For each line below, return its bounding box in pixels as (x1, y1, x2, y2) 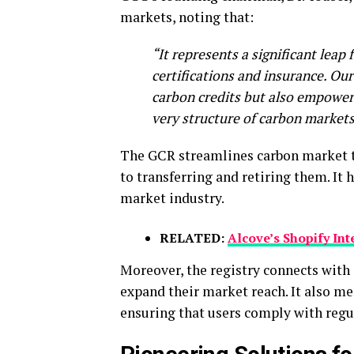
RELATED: (160, 229, 228, 247)
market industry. (120, 189, 224, 207)
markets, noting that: (120, 8, 254, 26)
